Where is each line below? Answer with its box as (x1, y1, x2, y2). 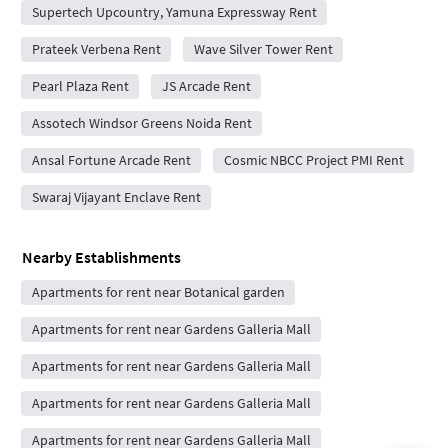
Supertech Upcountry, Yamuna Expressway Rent (31, 2, 317, 21)
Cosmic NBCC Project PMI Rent (223, 150, 404, 169)
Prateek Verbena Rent (31, 39, 161, 58)
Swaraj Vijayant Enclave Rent (31, 187, 201, 206)
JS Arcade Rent (161, 76, 251, 95)
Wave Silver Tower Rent (193, 39, 333, 58)
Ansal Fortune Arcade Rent (31, 150, 191, 169)
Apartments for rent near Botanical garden (31, 282, 285, 301)
